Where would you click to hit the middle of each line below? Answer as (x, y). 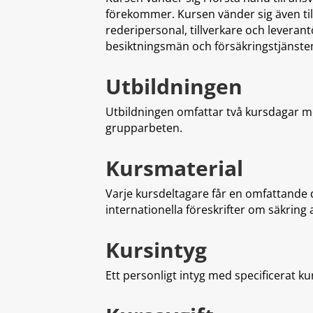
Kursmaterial (174, 168)
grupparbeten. (144, 128)
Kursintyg (156, 249)
